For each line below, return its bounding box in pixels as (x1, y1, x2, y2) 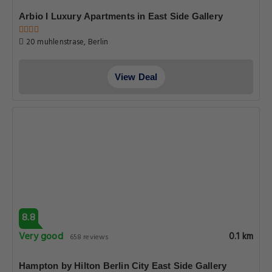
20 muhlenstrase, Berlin (24, 36, 109, 49)
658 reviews (69, 231, 109, 243)
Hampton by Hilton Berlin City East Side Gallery (19, 260, 227, 271)
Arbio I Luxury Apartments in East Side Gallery (19, 11, 223, 21)
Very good (19, 229, 63, 245)
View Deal (114, 72, 158, 82)
